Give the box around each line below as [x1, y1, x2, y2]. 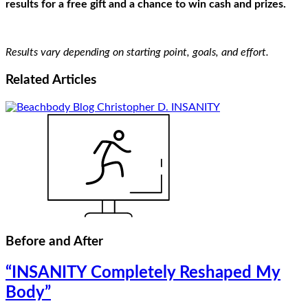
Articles [52, 74, 96, 87]
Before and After [5, 234, 103, 248]
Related [5, 74, 52, 87]
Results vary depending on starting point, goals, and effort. [5, 47, 269, 58]
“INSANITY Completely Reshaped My [5, 264, 280, 281]
